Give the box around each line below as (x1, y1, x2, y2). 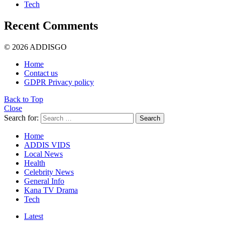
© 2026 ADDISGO (4, 42, 67, 51)
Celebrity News (24, 167, 74, 176)
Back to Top (4, 94, 43, 103)
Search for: (4, 113, 39, 122)
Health (24, 158, 45, 167)
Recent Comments (4, 19, 98, 32)
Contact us (24, 68, 58, 77)
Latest (24, 211, 43, 220)
